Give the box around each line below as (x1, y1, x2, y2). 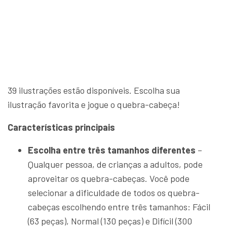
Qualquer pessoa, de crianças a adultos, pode (28, 159, 203, 170)
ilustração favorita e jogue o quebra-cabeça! (8, 99, 180, 110)
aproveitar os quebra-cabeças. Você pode (28, 173, 190, 184)
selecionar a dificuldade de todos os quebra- (28, 187, 200, 199)
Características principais (8, 122, 115, 133)
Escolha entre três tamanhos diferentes (28, 144, 196, 156)
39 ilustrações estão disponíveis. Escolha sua (8, 85, 180, 96)
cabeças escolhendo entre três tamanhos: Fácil (28, 201, 210, 213)
